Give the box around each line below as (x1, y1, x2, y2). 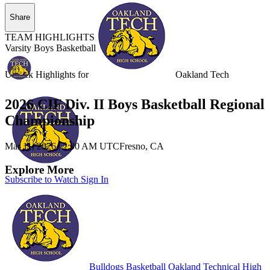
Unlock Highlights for (5, 69, 91, 80)
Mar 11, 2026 (5, 141, 58, 152)
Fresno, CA (119, 141, 164, 152)
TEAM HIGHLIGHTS (5, 31, 95, 42)
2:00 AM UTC (63, 141, 119, 152)
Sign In (81, 174, 108, 184)
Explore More (5, 163, 74, 177)
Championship (5, 113, 95, 129)
